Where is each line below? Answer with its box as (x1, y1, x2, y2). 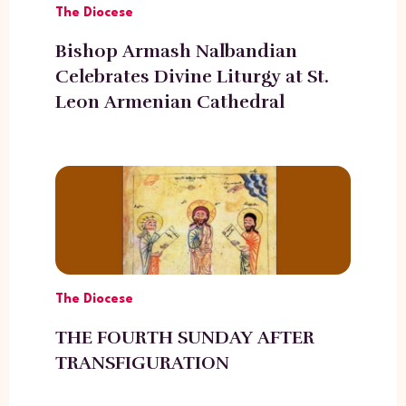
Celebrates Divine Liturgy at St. (54, 64, 329, 88)
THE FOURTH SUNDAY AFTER (54, 325, 314, 349)
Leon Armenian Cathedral (54, 90, 285, 113)
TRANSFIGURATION (54, 351, 229, 374)
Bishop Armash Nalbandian (54, 39, 297, 63)
